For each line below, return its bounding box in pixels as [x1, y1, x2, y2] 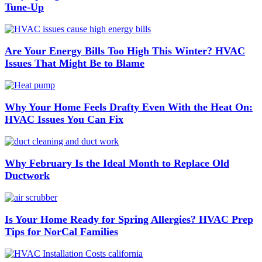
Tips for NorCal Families [5, 225, 118, 237]
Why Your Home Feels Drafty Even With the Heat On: [5, 101, 253, 113]
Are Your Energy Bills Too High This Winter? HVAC [5, 44, 245, 57]
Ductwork [5, 169, 50, 181]
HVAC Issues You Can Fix [5, 113, 123, 125]
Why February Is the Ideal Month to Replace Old [5, 157, 229, 169]
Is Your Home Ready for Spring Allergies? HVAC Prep [5, 213, 253, 225]
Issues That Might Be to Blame [5, 57, 144, 69]
